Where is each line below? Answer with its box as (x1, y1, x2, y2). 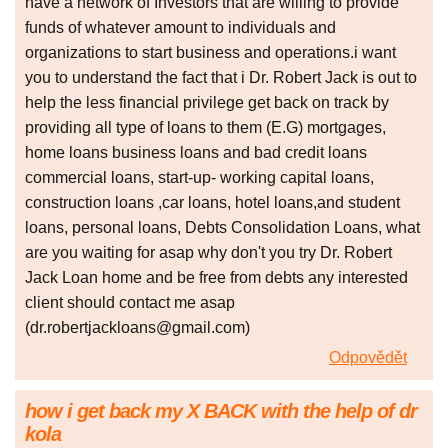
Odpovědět (329, 349, 407, 367)
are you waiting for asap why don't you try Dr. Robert (25, 244, 392, 262)
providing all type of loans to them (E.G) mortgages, (25, 119, 386, 137)
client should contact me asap (25, 294, 235, 312)
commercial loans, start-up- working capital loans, (25, 169, 374, 187)
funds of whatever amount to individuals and (25, 19, 336, 37)
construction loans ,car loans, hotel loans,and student (25, 194, 400, 212)
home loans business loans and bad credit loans (25, 144, 367, 162)
